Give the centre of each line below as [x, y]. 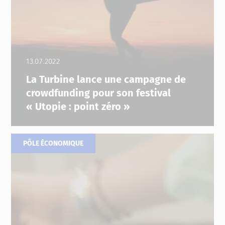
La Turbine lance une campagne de [106, 79]
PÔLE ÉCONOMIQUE [53, 143]
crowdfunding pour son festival [99, 93]
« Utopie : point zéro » [78, 106]
